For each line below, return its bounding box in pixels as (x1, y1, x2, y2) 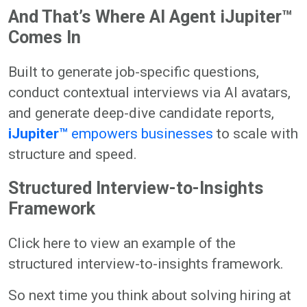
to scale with (213, 125, 298, 142)
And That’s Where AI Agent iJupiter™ (8, 6, 293, 27)
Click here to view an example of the (8, 234, 236, 251)
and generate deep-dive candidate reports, (8, 104, 274, 121)
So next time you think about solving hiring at (8, 286, 291, 304)
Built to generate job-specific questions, (8, 63, 259, 80)
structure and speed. (8, 145, 137, 162)
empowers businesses (68, 125, 213, 142)
